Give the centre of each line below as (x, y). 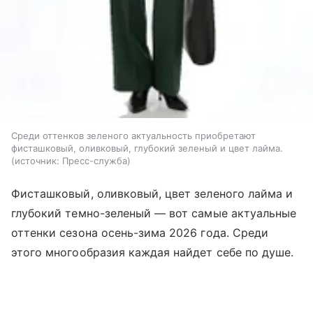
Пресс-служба (95, 160)
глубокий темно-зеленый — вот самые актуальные (154, 213)
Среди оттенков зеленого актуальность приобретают (133, 135)
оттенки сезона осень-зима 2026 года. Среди (140, 232)
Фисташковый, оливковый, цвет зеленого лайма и (152, 193)
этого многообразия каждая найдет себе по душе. (153, 252)
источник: (37, 160)
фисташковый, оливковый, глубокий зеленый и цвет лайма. (147, 148)
